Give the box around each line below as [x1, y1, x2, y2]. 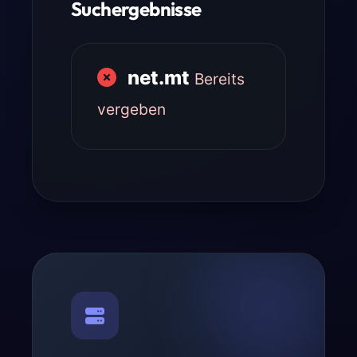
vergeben [97, 100, 166, 120]
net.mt [127, 66, 190, 90]
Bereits [194, 69, 245, 89]
